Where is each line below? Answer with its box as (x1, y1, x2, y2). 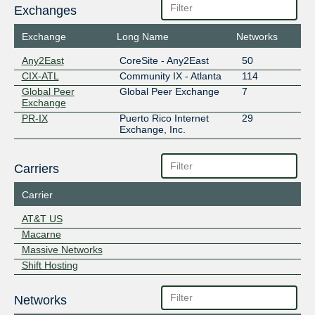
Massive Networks (21, 243, 103, 255)
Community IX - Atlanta (119, 70, 221, 82)
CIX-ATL (21, 70, 59, 82)
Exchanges (13, 4, 77, 18)
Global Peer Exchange (119, 86, 219, 98)
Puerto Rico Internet (119, 112, 209, 124)
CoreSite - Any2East (119, 55, 209, 67)
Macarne (21, 228, 61, 240)
